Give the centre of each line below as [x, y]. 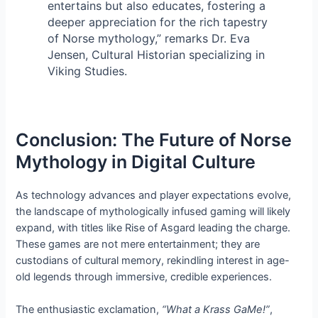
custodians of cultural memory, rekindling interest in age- [153, 260]
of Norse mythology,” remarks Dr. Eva [148, 38]
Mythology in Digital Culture [136, 161]
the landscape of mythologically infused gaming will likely [153, 211]
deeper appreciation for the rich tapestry [157, 22]
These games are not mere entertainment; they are [138, 244]
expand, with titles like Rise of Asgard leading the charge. [153, 227]
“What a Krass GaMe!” [216, 309]
